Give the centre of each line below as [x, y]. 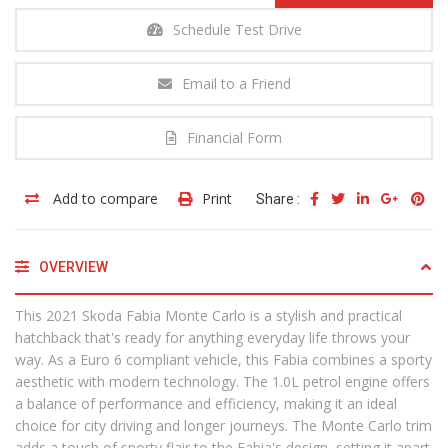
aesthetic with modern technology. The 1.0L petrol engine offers [222, 382]
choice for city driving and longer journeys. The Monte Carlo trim [223, 426]
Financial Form [234, 138]
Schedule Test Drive [237, 30]
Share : [278, 199]
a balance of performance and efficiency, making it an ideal [206, 404]
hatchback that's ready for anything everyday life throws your [212, 338]
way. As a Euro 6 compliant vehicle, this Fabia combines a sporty [223, 360]
